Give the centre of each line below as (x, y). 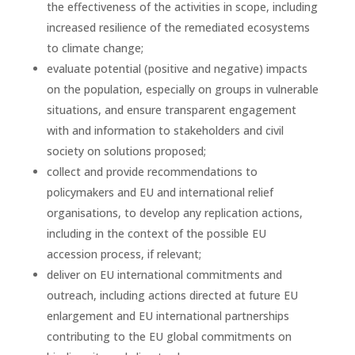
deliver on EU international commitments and (164, 275)
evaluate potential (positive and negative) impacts (177, 69)
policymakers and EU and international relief (160, 192)
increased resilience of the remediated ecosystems (178, 27)
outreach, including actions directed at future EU (172, 295)
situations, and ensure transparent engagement (171, 110)
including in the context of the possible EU (156, 233)
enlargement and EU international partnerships (168, 316)
